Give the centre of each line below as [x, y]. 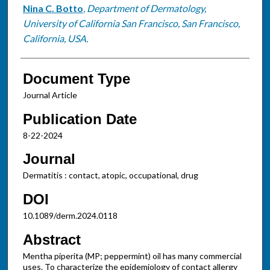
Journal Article [50, 95]
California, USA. [55, 38]
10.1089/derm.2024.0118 [70, 215]
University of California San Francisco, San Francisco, [131, 23]
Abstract [52, 239]
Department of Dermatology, [146, 8]
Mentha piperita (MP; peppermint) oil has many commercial [132, 256]
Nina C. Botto [53, 8]
